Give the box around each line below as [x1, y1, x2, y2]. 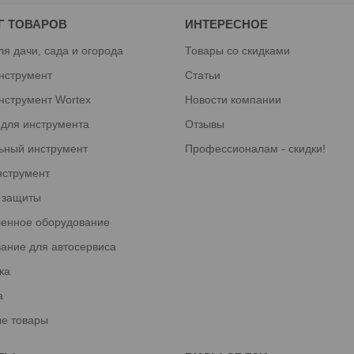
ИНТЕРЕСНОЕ [184, 17, 268, 31]
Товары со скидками [184, 43, 290, 57]
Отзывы [184, 117, 224, 130]
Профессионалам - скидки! [184, 141, 326, 155]
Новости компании [184, 92, 281, 106]
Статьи [184, 68, 220, 81]
